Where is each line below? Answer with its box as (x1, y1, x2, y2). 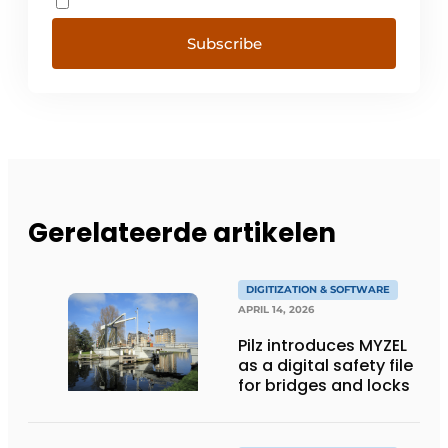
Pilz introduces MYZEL (238, 334, 407, 358)
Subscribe (186, 33, 262, 53)
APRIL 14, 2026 (238, 303, 314, 317)
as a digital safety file (238, 354, 413, 378)
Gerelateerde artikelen (28, 215, 336, 252)
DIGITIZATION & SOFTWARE (246, 283, 390, 297)
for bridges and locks (238, 374, 410, 398)
